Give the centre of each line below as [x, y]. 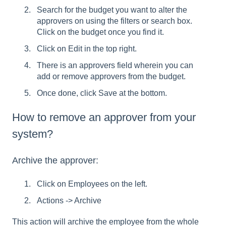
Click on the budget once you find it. [100, 32]
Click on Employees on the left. [92, 184]
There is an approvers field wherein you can [115, 65]
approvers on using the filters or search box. [115, 21]
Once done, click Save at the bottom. [102, 93]
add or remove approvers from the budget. [111, 76]
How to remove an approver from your [104, 118]
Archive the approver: [55, 160]
